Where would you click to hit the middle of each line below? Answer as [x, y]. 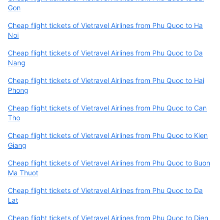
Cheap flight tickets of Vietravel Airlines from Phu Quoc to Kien [108, 135]
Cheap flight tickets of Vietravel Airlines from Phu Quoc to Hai [106, 80]
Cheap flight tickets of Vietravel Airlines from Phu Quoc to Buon [109, 163]
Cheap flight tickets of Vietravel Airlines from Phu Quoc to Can [107, 108]
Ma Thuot [23, 172]
